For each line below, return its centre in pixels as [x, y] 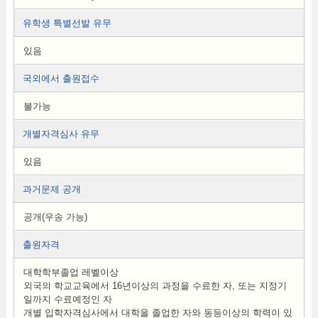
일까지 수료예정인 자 [67, 299]
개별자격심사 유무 [61, 134]
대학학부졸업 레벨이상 [71, 272]
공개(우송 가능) [55, 217]
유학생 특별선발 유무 [67, 23]
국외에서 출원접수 [61, 78]
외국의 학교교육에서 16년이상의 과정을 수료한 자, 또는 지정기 [155, 286]
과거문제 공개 [51, 189]
